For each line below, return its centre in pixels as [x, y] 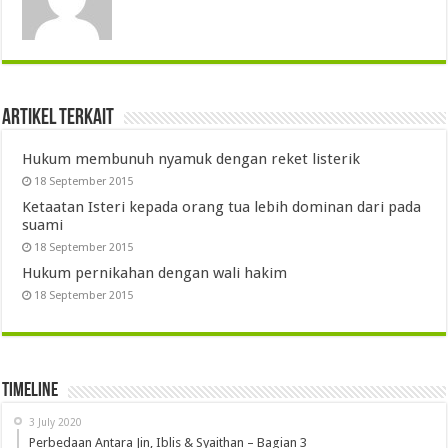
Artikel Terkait [58, 118]
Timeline [30, 391]
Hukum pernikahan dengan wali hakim [155, 273]
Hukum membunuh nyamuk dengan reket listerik [191, 159]
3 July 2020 [56, 422]
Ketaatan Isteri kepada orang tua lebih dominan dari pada [222, 207]
